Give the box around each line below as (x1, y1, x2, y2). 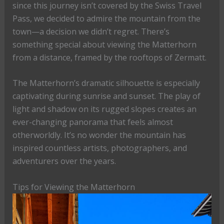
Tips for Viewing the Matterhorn (12, 181, 135, 192)
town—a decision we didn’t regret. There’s (12, 25, 169, 37)
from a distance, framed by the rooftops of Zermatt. (12, 51, 206, 63)
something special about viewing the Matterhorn (12, 38, 196, 50)
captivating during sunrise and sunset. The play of (12, 90, 200, 102)
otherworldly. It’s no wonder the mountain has (12, 129, 186, 141)
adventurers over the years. (12, 155, 116, 167)
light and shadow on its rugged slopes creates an (12, 103, 196, 115)
